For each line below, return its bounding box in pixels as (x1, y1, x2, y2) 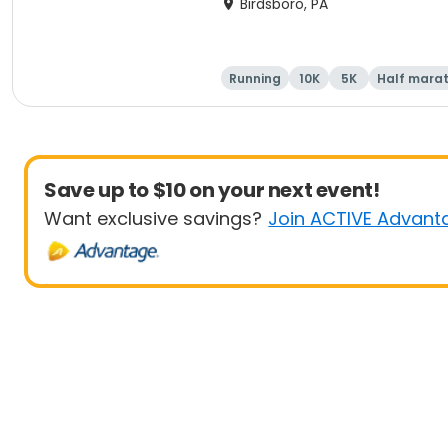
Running (229, 70, 281, 87)
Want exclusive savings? (44, 206, 262, 231)
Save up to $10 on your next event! (44, 176, 380, 204)
